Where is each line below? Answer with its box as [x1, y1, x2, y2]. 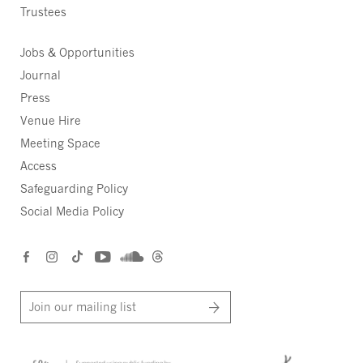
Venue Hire [20, 113, 81, 128]
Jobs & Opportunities [20, 45, 135, 60]
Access [20, 159, 57, 173]
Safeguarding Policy [20, 181, 128, 196]
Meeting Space [20, 136, 100, 151]
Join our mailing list [29, 300, 136, 314]
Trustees [20, 5, 66, 19]
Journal [20, 68, 61, 83]
